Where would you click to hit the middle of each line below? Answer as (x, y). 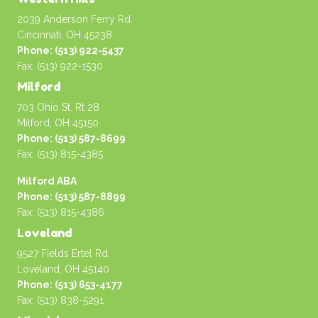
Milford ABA (47, 181)
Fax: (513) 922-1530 (60, 66)
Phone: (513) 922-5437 (71, 50)
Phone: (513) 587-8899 (71, 197)
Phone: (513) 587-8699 (71, 138)
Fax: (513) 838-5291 (60, 300)
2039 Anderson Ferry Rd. (75, 19)
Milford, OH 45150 (58, 123)
